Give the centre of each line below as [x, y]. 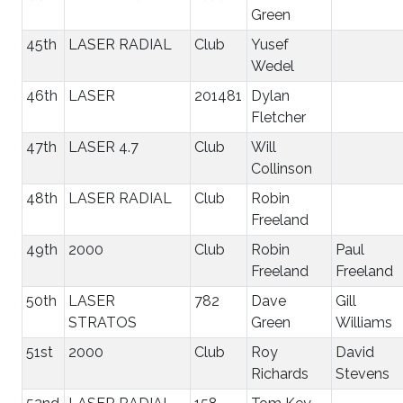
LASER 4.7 [103, 147]
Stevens [363, 373]
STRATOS [103, 322]
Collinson [282, 168]
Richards [280, 373]
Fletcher [278, 117]
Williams [364, 322]
